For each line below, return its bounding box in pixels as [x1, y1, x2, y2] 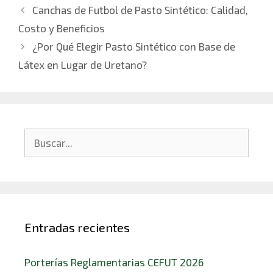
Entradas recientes [24, 219, 130, 235]
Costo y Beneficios [18, 21, 105, 34]
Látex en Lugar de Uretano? [18, 58, 147, 71]
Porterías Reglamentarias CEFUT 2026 [24, 255, 204, 268]
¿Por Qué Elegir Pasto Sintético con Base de [32, 40, 236, 52]
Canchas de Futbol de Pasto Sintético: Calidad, [32, 3, 249, 16]
